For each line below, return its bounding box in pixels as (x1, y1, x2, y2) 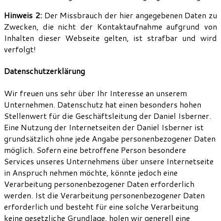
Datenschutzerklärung (4, 65, 85, 77)
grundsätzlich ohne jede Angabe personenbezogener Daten (4, 132, 216, 144)
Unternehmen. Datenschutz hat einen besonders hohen (4, 98, 201, 110)
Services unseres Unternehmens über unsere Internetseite (4, 155, 214, 167)
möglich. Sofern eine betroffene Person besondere (4, 144, 186, 155)
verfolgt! (4, 43, 36, 55)
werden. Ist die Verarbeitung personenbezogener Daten (4, 189, 205, 201)
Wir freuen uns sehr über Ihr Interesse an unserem (4, 87, 187, 99)
